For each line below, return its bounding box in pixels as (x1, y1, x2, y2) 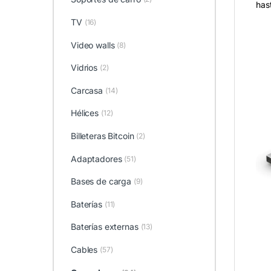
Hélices (70, 108, 99, 119)
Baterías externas (70, 221, 139, 232)
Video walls (70, 39, 115, 50)
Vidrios (70, 62, 98, 73)
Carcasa (70, 85, 103, 96)
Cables (70, 244, 98, 255)
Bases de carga (70, 176, 132, 187)
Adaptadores (70, 153, 122, 164)
